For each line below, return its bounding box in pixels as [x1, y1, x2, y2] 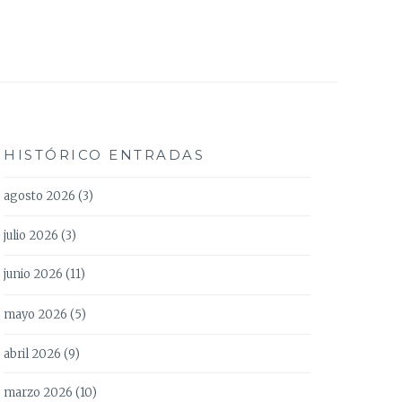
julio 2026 [4, 227, 58, 243]
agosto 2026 [4, 188, 75, 204]
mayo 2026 [4, 306, 67, 322]
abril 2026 [4, 345, 61, 362]
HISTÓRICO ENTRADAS [4, 145, 205, 163]
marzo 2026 [4, 384, 73, 400]
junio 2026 [4, 267, 63, 283]
